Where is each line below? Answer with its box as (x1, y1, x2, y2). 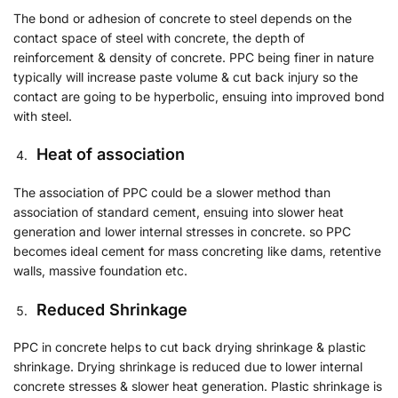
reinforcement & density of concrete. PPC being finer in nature (13, 49, 374, 65)
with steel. (13, 107, 72, 123)
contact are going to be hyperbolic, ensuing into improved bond (13, 88, 385, 104)
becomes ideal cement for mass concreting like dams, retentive (13, 243, 381, 259)
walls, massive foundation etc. (13, 263, 187, 279)
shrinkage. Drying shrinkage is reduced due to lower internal (13, 359, 362, 375)
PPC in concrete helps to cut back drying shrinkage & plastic (13, 339, 366, 355)
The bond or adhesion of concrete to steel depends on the (13, 10, 352, 26)
